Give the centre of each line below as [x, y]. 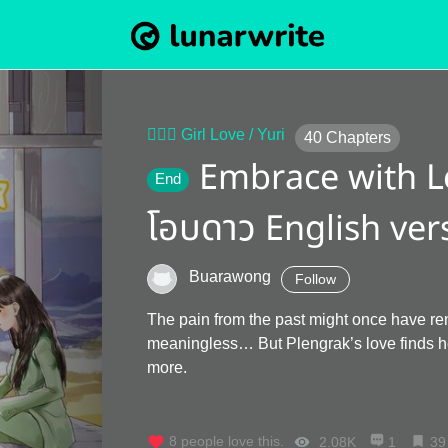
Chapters [358, 137]
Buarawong [230, 276]
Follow [315, 279]
